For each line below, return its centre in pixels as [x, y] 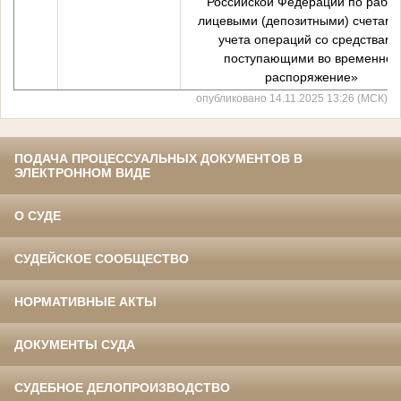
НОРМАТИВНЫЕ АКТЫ [85, 302]
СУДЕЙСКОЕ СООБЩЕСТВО [102, 259]
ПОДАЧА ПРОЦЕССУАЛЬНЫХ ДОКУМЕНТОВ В [158, 159]
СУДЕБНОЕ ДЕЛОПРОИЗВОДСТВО [122, 388]
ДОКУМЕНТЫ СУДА [75, 345]
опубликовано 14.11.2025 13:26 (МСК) [292, 98]
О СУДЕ [38, 216]
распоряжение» [311, 77]
